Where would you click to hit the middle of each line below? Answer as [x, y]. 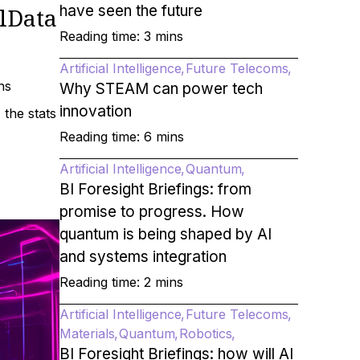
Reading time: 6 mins [121, 137]
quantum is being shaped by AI [165, 234]
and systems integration [143, 257]
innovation [95, 111]
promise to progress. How [151, 212]
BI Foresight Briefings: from [155, 189]
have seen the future [131, 11]
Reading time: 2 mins [121, 282]
